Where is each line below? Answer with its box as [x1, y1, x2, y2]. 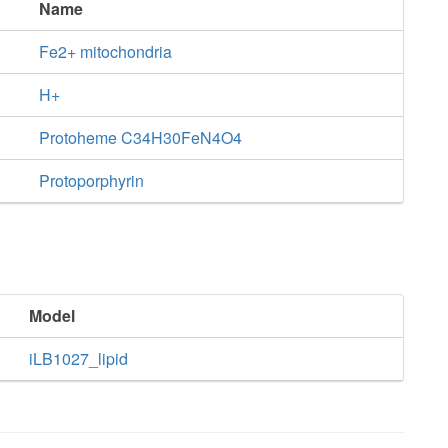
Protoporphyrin [38, 169, 144, 192]
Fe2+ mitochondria [38, 40, 172, 63]
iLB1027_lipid [29, 347, 128, 370]
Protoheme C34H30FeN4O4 [38, 126, 242, 149]
